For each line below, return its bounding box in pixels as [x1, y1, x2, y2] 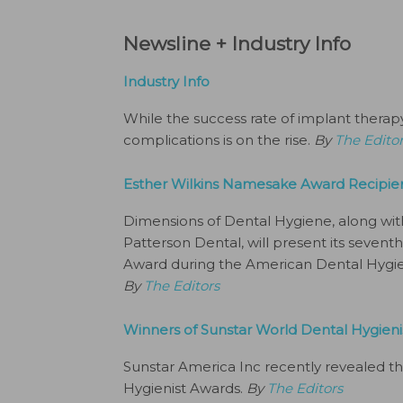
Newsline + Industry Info [123, 32, 351, 55]
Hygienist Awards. [123, 380, 246, 397]
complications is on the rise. [123, 131, 314, 148]
